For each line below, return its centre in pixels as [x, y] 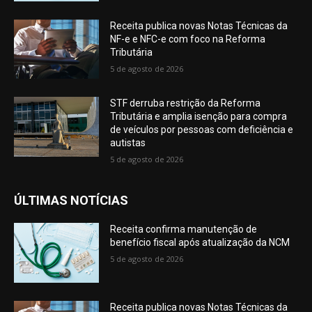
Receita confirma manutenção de [184, 229]
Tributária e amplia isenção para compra [199, 117]
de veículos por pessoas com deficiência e [202, 130]
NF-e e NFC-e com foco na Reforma [188, 39]
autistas [128, 143]
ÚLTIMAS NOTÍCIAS [71, 201]
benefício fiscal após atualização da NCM [200, 243]
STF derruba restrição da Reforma [186, 103]
